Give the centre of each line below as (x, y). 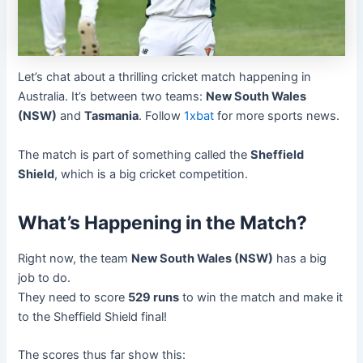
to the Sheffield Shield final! (93, 316)
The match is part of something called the (135, 154)
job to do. (45, 278)
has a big (300, 258)
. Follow (162, 116)
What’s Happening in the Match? (163, 222)
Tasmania (112, 116)
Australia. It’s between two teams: (112, 97)
